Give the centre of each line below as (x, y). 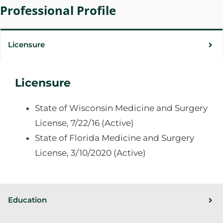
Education (27, 200)
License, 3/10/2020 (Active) (90, 153)
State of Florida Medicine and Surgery (114, 138)
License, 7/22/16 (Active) (84, 123)
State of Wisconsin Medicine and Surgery (121, 108)
